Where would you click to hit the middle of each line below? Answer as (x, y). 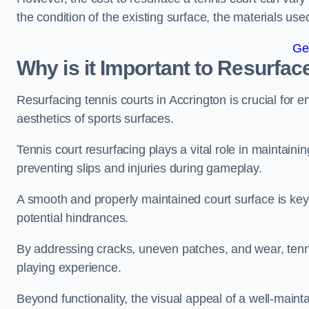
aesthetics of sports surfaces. (95, 119)
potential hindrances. (74, 218)
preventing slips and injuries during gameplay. (141, 168)
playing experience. (71, 268)
